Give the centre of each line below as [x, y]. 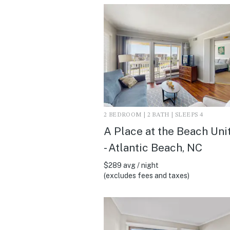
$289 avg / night [131, 165]
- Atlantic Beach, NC [153, 147]
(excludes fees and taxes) [147, 175]
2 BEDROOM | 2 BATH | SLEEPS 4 [154, 115]
